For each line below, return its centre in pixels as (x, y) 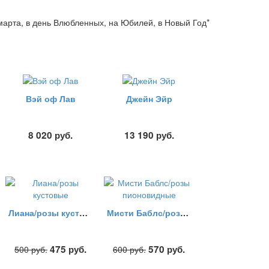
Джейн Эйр (149, 99)
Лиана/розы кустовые (83, 212)
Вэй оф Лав (50, 99)
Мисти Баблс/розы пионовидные (184, 212)
